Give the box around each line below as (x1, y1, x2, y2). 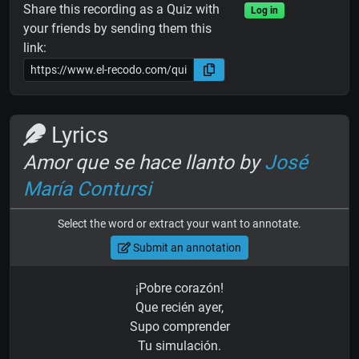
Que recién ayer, (135, 300, 224, 316)
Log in (250, 5, 278, 17)
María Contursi (23, 177, 151, 201)
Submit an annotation (130, 240, 241, 254)
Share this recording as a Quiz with (23, 2, 220, 18)
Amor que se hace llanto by (23, 151, 264, 175)
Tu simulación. (138, 338, 221, 354)
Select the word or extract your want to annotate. (58, 217, 301, 231)
